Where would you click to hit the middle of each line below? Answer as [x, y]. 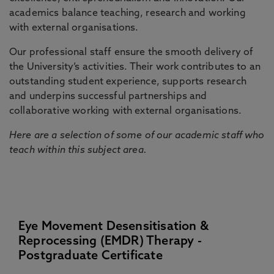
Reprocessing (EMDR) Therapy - [110, 242]
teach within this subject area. [78, 150]
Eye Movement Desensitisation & [113, 227]
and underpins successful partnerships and [108, 97]
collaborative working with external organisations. [126, 111]
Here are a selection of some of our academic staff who [137, 136]
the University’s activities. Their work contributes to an [135, 67]
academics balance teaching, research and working [128, 13]
